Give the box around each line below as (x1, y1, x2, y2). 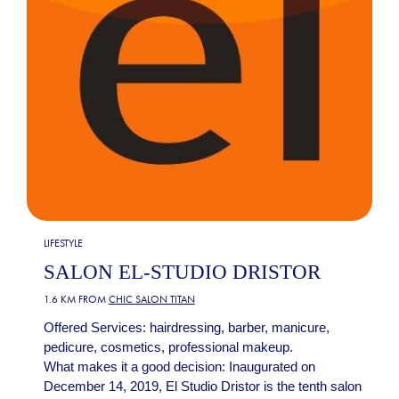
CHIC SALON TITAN (108, 293, 195, 306)
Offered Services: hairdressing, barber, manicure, (43, 320, 330, 336)
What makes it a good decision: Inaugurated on (43, 359, 315, 375)
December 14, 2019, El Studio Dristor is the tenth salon (43, 379, 362, 395)
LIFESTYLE (43, 236, 83, 249)
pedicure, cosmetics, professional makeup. (43, 339, 293, 355)
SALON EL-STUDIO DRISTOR (43, 261, 321, 284)
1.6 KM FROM (43, 293, 109, 306)
